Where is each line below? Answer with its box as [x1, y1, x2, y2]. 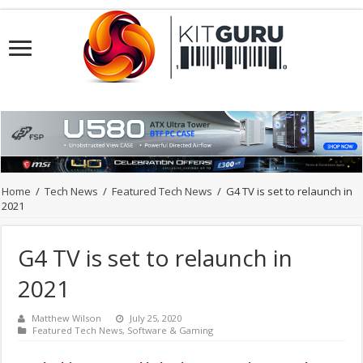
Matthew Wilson [32, 312, 102, 325]
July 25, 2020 [130, 312, 182, 325]
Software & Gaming [127, 324, 214, 337]
